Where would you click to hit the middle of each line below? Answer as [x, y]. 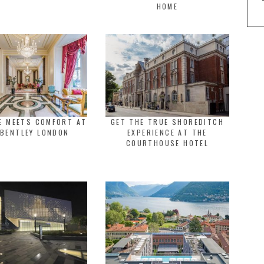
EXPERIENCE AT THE [167, 132]
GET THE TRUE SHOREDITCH [167, 122]
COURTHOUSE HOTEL [167, 143]
